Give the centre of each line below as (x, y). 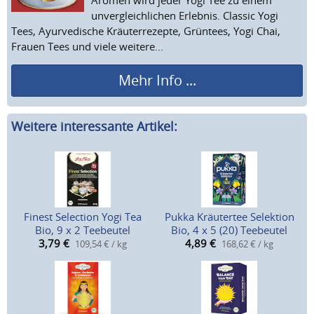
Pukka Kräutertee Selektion (229, 217)
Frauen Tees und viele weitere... (87, 46)
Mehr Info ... (157, 80)
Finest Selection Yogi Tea (83, 217)
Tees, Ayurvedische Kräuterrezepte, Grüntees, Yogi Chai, (146, 30)
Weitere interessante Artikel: (94, 127)
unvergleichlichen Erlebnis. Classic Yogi (185, 15)
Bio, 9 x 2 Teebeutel (83, 230)
